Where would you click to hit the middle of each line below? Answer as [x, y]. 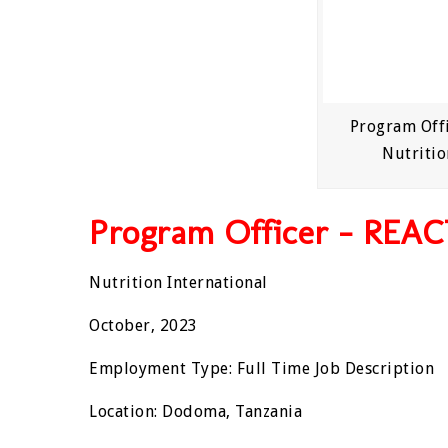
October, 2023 [143, 325]
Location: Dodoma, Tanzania [196, 411]
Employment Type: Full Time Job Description [262, 368]
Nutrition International [178, 282]
